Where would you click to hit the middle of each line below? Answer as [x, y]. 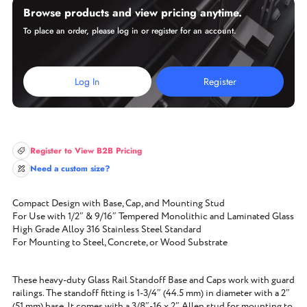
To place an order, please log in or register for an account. [130, 31]
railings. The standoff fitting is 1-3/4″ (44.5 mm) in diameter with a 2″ [151, 293]
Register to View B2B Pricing [86, 151]
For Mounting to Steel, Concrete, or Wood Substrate [120, 243]
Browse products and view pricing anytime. [133, 13]
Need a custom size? [70, 169]
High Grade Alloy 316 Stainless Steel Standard [107, 230]
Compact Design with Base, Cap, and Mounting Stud [119, 204]
